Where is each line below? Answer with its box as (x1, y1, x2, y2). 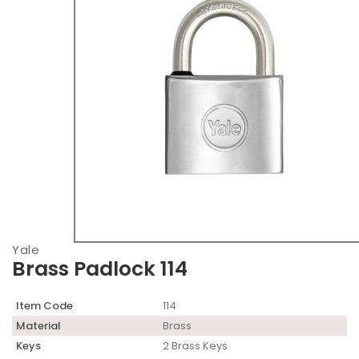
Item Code (16, 298, 73, 314)
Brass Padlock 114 (12, 255, 188, 284)
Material (16, 318, 61, 334)
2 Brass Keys (163, 338, 228, 354)
